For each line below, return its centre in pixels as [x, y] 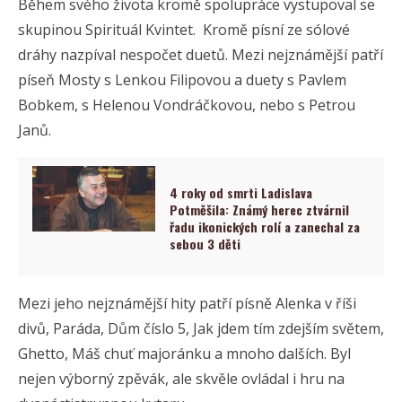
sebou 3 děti [205, 244]
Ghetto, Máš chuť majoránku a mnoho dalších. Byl [184, 353]
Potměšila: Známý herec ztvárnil [260, 210]
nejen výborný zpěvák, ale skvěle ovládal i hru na [181, 378]
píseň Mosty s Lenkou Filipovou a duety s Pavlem [182, 80]
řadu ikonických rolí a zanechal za [265, 227]
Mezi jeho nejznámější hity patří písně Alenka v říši [187, 303]
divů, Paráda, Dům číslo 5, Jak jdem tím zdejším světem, [201, 328]
